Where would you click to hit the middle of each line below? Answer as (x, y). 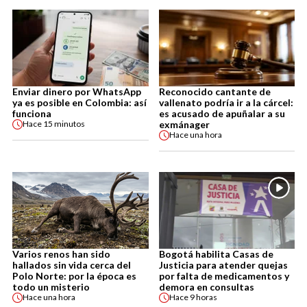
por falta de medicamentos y (224, 275)
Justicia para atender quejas (223, 265)
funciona (32, 113)
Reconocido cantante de (214, 91)
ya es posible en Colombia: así (79, 102)
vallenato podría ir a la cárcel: (226, 102)
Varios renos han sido (61, 254)
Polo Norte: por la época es (74, 275)
